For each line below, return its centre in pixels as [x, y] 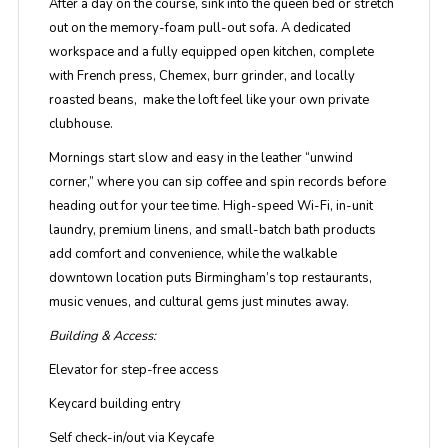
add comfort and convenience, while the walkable [192, 254]
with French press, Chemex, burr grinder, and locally [201, 76]
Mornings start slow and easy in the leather [176, 158]
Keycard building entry [114, 404]
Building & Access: [102, 336]
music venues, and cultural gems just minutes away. [198, 302]
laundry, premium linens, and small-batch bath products [212, 230]
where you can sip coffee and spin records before [239, 182]
